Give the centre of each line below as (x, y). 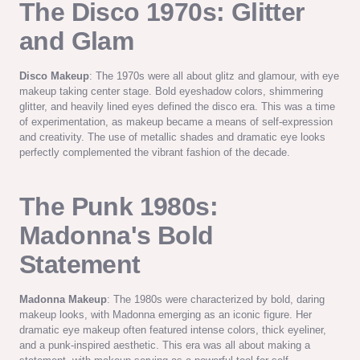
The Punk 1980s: (119, 206)
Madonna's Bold (117, 235)
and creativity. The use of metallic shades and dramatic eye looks (172, 137)
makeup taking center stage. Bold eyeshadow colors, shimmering (171, 91)
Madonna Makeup (63, 299)
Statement (80, 264)
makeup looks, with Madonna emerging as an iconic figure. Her (166, 314)
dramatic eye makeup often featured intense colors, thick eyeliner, (173, 329)
